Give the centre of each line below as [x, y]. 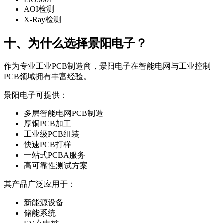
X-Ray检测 [43, 20]
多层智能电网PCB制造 [63, 113]
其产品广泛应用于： [40, 184]
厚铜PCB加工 [48, 124]
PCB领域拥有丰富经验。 [48, 77]
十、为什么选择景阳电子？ [76, 44]
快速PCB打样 [48, 145]
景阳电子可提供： [36, 95]
